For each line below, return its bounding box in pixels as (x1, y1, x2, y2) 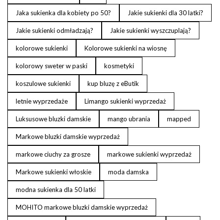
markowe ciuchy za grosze (16, 150, 90, 158)
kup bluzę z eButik (87, 80, 139, 87)
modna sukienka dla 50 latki (16, 186, 96, 193)
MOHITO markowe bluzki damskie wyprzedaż (16, 203, 148, 211)
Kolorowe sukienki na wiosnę (84, 44, 167, 52)
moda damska (108, 168, 149, 176)
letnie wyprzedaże (16, 97, 68, 105)
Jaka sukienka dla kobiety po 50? (16, 9, 111, 17)
